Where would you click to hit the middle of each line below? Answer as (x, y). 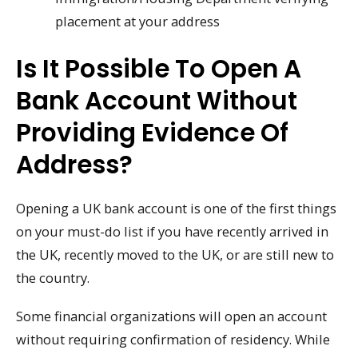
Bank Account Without (157, 100)
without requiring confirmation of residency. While (173, 340)
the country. (53, 277)
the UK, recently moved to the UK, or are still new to (175, 254)
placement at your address (138, 22)
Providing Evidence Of (152, 132)
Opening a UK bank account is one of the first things (176, 208)
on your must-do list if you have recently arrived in (172, 231)
